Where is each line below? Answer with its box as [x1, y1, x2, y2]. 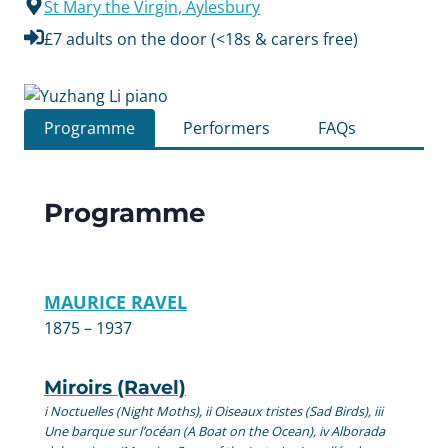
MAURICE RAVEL [44, 289, 187, 314]
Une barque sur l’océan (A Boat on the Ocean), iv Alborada [44, 421, 385, 440]
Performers [183, 116, 270, 139]
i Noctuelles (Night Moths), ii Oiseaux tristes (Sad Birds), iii [44, 401, 383, 420]
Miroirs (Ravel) [44, 374, 186, 399]
